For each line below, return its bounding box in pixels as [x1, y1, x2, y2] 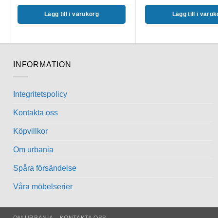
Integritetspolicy [13, 90, 67, 98]
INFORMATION [13, 60, 72, 69]
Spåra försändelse [13, 163, 76, 172]
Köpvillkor [13, 127, 48, 135]
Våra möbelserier [13, 182, 73, 191]
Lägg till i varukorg [44, 11, 99, 18]
